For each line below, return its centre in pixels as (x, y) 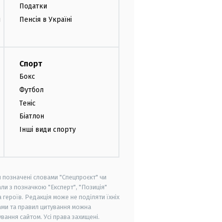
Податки (33, 6)
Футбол (31, 90)
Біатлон (32, 116)
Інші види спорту (48, 130)
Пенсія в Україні (46, 20)
